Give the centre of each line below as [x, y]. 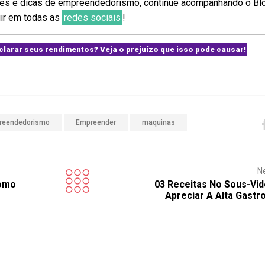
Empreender [96, 122]
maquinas [159, 122]
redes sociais [93, 17]
